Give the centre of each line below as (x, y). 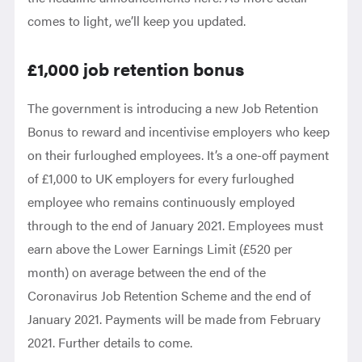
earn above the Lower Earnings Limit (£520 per (160, 248)
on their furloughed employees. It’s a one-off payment (179, 155)
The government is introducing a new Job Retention (173, 108)
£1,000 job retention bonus (136, 68)
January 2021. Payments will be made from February (175, 319)
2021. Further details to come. (110, 342)
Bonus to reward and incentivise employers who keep (179, 131)
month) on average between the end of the (147, 272)
